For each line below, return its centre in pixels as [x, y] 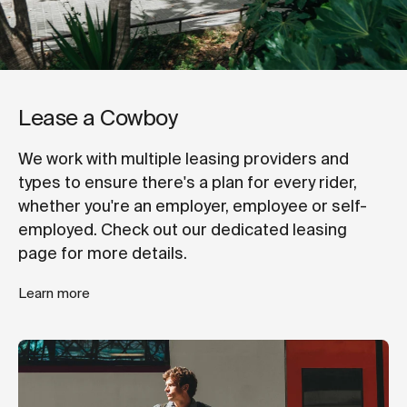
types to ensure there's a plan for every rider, [188, 182]
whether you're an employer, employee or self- [193, 206]
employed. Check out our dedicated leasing [183, 229]
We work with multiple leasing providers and [184, 159]
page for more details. [103, 253]
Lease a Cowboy [98, 117]
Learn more [54, 293]
